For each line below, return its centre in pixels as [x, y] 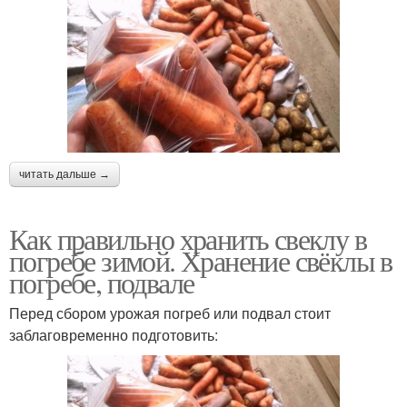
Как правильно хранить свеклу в [188, 238]
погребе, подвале [102, 282]
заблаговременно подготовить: [114, 334]
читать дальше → [65, 174]
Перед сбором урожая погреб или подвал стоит [170, 313]
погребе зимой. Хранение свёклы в [201, 260]
